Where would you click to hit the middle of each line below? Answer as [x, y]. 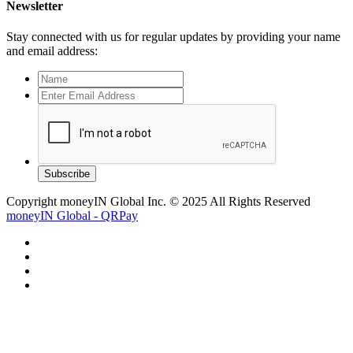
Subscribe [67, 174]
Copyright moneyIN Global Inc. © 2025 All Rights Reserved [158, 202]
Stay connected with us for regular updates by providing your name [173, 37]
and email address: [52, 51]
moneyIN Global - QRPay [72, 216]
